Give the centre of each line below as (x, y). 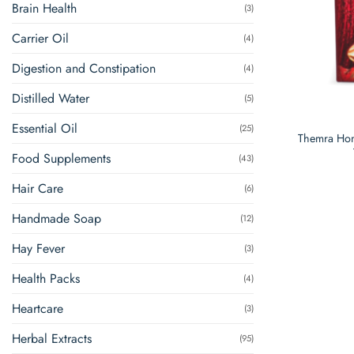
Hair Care (38, 188)
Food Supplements (61, 158)
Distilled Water (51, 98)
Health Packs (46, 278)
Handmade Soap (56, 218)
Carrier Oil (40, 38)
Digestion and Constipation (84, 68)
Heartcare (38, 308)
